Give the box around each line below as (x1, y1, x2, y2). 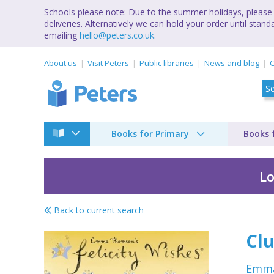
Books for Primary (111, 127, 189, 139)
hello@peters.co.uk (80, 29, 154, 41)
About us (44, 57, 77, 68)
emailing (44, 29, 80, 41)
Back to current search (51, 204, 144, 216)
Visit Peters (87, 57, 129, 68)
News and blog (204, 57, 259, 68)
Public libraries (139, 57, 194, 68)
